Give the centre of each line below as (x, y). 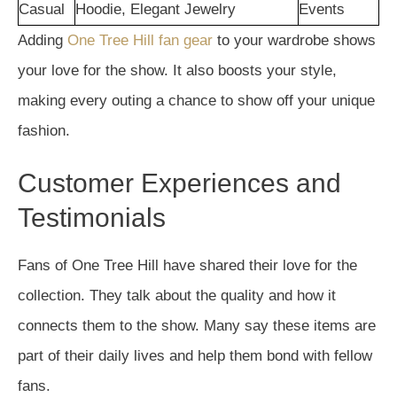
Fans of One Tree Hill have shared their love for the (187, 265)
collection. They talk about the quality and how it (177, 296)
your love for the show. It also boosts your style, (177, 70)
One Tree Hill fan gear (140, 40)
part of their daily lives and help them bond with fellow (195, 356)
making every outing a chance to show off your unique (196, 101)
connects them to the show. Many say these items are (197, 326)
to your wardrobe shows (294, 40)
